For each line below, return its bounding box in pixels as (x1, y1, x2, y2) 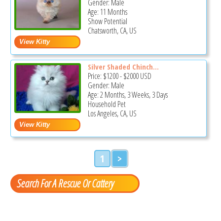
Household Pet (87, 98, 126, 110)
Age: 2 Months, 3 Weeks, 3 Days (87, 89, 168, 100)
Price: (87, 70, 103, 81)
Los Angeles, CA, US (87, 108, 137, 119)
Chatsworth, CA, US (87, 25, 137, 36)
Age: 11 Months (87, 6, 127, 17)
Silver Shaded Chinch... (87, 61, 159, 72)
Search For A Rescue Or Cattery (17, 176, 114, 191)
